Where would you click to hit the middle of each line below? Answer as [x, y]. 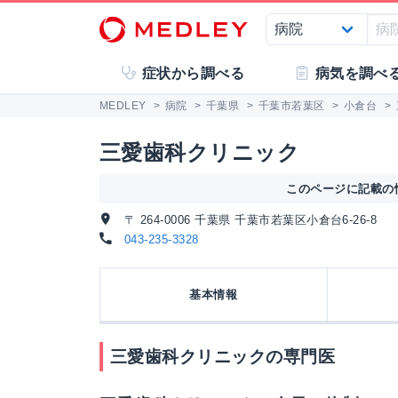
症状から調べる [193, 73]
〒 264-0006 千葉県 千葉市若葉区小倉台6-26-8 [249, 220]
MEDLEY [123, 106]
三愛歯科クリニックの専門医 [223, 357]
